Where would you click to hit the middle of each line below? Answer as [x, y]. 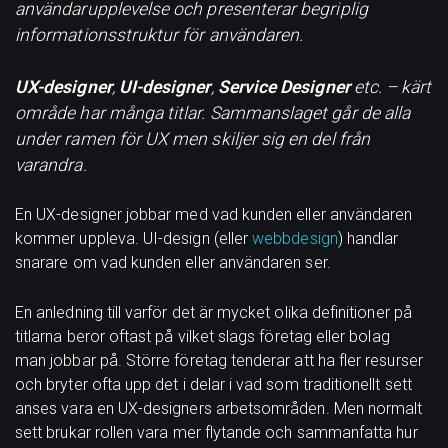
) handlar [368, 239]
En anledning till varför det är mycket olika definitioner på [213, 312]
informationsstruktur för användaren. [161, 35]
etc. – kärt [390, 86]
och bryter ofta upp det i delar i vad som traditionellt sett [213, 384]
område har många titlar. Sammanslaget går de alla [213, 112]
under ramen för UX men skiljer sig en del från [192, 138]
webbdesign [295, 239]
